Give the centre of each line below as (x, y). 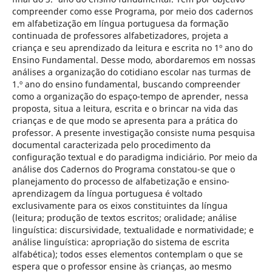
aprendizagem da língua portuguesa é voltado (107, 193)
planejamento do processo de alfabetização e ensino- (121, 181)
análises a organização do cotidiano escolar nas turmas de (131, 72)
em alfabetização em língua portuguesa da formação (120, 23)
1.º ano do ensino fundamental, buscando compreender (126, 84)
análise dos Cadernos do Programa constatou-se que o (123, 169)
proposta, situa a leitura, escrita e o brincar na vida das (125, 108)
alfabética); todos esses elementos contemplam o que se (127, 254)
